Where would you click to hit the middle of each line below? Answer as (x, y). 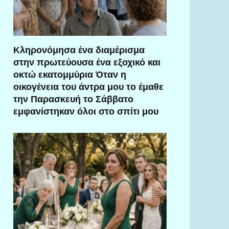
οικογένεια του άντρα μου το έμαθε (88, 86)
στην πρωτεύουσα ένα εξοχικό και (87, 62)
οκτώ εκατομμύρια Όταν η (70, 74)
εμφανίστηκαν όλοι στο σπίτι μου (86, 111)
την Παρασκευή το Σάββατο (73, 99)
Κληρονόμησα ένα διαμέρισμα (79, 50)
